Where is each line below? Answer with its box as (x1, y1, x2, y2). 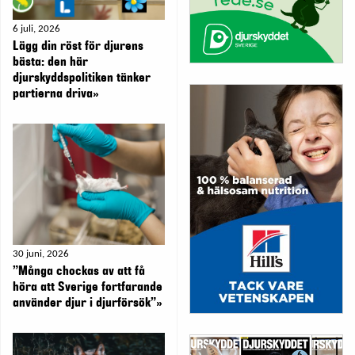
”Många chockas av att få (13, 264, 145, 279)
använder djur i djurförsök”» (13, 296, 162, 311)
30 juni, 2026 (13, 249, 69, 260)
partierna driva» (13, 86, 99, 101)
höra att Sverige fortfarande (13, 280, 162, 295)
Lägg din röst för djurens (13, 38, 143, 53)
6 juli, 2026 (13, 23, 60, 34)
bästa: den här (13, 54, 88, 69)
